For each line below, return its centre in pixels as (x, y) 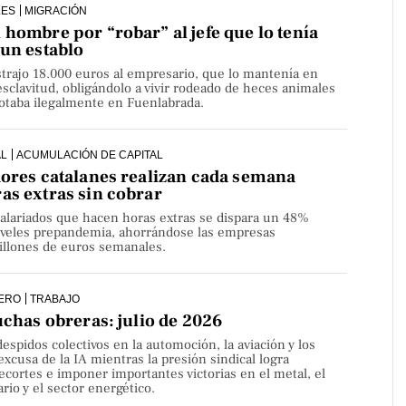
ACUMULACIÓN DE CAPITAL (89, 155)
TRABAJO (54, 299)
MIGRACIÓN (55, 11)
